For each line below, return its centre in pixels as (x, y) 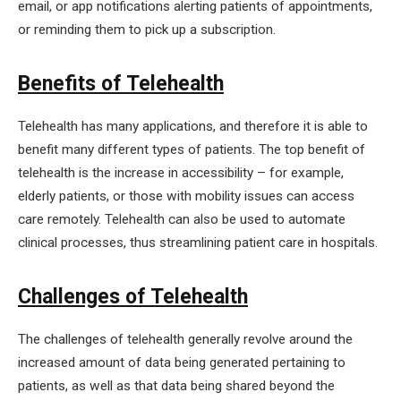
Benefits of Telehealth (121, 83)
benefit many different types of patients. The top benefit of (192, 150)
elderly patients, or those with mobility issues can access (186, 196)
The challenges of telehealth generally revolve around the (185, 340)
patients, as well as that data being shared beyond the (176, 386)
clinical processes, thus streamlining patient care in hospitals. (198, 243)
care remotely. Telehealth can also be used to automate (182, 220)
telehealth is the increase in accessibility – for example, (181, 173)
